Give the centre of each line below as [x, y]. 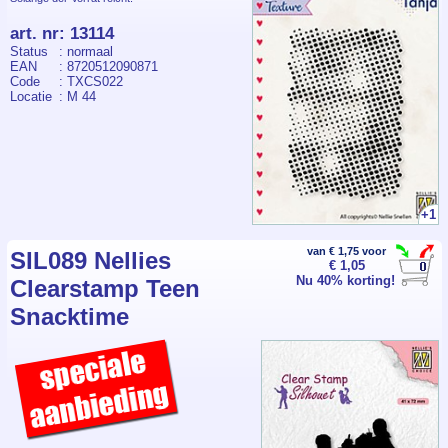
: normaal [86, 51]
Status [29, 51]
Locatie [31, 96]
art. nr [34, 33]
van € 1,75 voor [347, 250]
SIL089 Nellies [90, 260]
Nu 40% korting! [345, 280]
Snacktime [69, 316]
